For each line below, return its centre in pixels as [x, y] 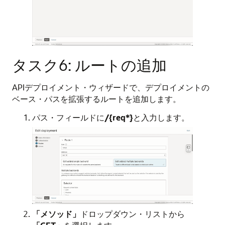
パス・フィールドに [68, 117]
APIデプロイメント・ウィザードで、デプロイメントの [111, 87]
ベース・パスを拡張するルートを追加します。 [96, 98]
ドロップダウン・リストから [133, 213]
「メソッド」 [56, 213]
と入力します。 [161, 117]
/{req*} [119, 117]
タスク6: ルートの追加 [89, 65]
